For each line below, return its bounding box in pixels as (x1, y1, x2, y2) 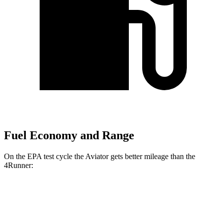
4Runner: (4, 161, 33, 169)
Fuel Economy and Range (4, 129, 134, 142)
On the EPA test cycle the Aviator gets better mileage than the (4, 152, 195, 161)
